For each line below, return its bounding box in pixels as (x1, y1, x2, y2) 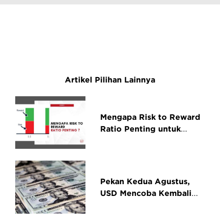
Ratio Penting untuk (100, 124, 181, 133)
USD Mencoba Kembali (100, 189, 192, 198)
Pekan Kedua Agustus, (100, 177, 191, 186)
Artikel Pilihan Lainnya (65, 75, 155, 84)
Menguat (100, 200, 136, 210)
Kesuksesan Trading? (100, 136, 184, 145)
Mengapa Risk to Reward (100, 112, 201, 121)
